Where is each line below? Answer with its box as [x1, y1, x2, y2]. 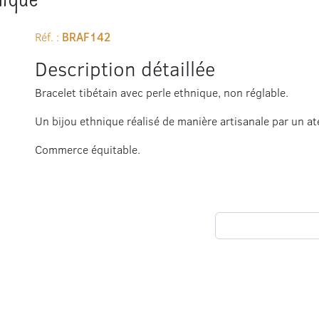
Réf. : [35, 29, 62, 44]
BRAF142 [62, 29, 110, 45]
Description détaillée [35, 55, 215, 82]
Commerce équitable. [35, 142, 140, 157]
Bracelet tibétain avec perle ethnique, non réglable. [35, 85, 288, 100]
